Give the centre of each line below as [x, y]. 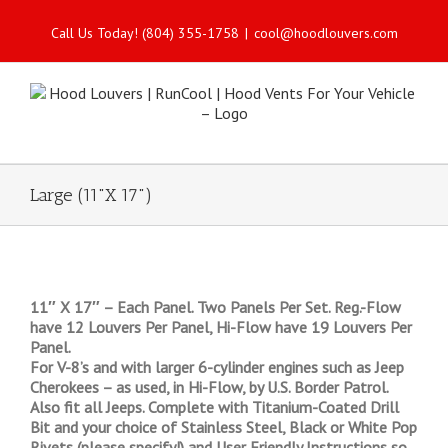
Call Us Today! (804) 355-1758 [144, 33]
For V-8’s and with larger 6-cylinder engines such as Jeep [217, 367]
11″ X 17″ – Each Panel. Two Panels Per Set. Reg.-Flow [215, 307]
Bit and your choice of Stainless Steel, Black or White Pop [223, 427]
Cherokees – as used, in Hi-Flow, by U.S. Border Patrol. [209, 387]
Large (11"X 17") [91, 194]
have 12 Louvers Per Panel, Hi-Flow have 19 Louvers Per [221, 327]
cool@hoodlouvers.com [325, 33]
